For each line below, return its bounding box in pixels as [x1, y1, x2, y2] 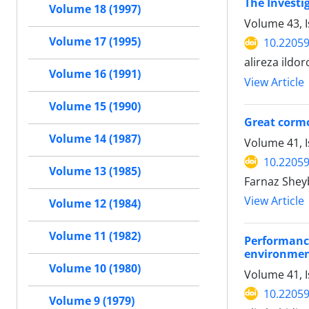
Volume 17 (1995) [49, 34, 141, 50]
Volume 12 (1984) [49, 196, 141, 212]
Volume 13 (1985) [49, 163, 141, 179]
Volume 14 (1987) [49, 131, 141, 147]
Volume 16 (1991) [49, 66, 141, 82]
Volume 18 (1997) [49, 1, 141, 17]
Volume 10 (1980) [49, 261, 141, 277]
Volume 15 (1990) [49, 99, 141, 114]
